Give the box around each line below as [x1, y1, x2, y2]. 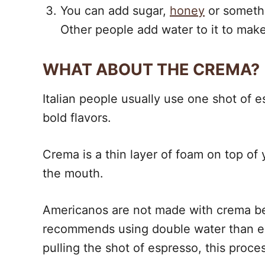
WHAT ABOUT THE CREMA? [43, 60, 260, 79]
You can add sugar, [60, 4, 170, 18]
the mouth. [43, 166, 104, 180]
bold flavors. [43, 111, 111, 125]
